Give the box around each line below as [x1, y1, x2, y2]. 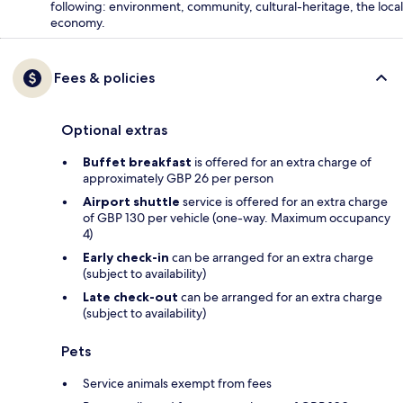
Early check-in [83, 248, 169, 265]
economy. [50, 13, 105, 31]
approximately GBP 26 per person [83, 169, 273, 186]
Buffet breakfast [83, 153, 192, 170]
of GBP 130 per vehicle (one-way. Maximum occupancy [83, 209, 390, 226]
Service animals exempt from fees [83, 374, 272, 391]
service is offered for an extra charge [180, 193, 388, 210]
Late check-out [83, 288, 178, 305]
